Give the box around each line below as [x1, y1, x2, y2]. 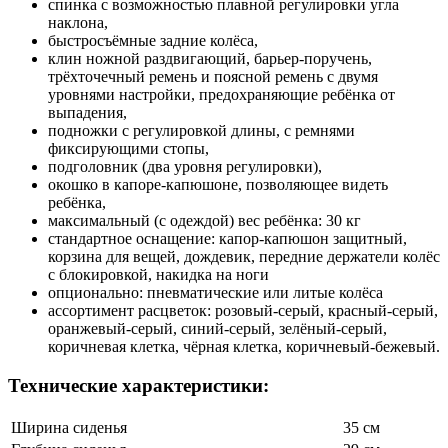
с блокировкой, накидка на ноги [48, 266, 269, 284]
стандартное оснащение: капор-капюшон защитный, [48, 230, 407, 248]
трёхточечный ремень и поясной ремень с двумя [48, 68, 378, 86]
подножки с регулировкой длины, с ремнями [48, 122, 355, 140]
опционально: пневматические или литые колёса [48, 284, 383, 302]
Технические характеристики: [8, 374, 269, 396]
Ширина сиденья [11, 418, 127, 436]
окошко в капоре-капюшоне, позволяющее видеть [48, 176, 388, 194]
